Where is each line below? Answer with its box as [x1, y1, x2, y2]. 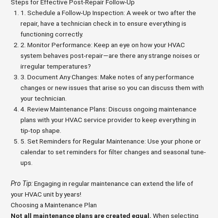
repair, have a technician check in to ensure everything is [20, 19, 187, 28]
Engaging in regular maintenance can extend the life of [33, 179, 194, 187]
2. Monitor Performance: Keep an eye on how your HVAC [20, 41, 185, 49]
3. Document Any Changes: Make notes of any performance [20, 73, 195, 81]
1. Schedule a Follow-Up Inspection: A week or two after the [20, 9, 197, 17]
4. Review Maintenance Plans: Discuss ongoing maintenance [20, 105, 197, 113]
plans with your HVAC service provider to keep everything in [20, 116, 197, 124]
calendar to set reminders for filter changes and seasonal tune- [20, 148, 206, 156]
